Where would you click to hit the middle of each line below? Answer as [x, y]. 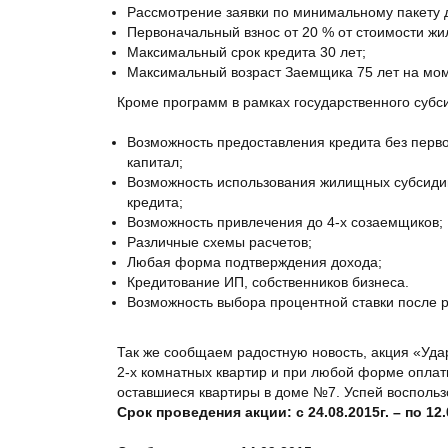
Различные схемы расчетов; [219, 242]
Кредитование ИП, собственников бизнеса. [268, 282]
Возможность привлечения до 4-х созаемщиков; [285, 222]
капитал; [155, 162]
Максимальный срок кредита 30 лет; [246, 52]
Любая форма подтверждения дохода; [254, 262]
